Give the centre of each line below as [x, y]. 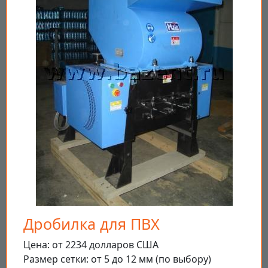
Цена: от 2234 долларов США [91, 245]
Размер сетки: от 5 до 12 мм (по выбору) [117, 259]
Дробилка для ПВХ [92, 224]
